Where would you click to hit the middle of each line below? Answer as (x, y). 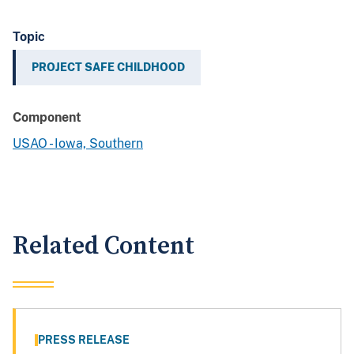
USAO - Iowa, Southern (78, 144)
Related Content (104, 247)
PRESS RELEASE (84, 340)
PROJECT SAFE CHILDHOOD (108, 68)
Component (47, 118)
